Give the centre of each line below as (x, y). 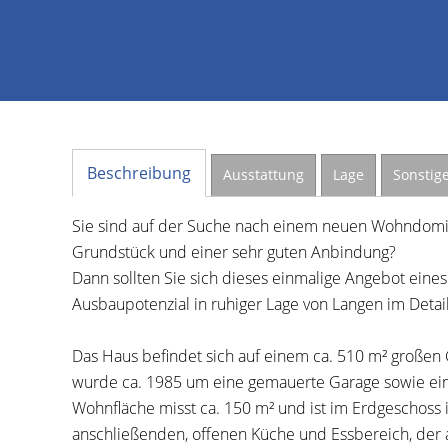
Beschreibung (139, 173)
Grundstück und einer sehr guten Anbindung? (234, 252)
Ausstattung (263, 174)
